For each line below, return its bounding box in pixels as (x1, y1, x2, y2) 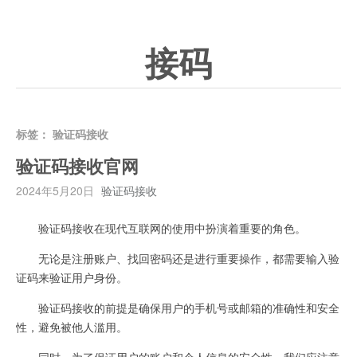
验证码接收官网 (16, 156, 139, 178)
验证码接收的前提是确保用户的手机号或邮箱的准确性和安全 (16, 299, 339, 316)
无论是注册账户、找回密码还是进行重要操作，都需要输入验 (16, 249, 339, 266)
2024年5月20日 (16, 182, 94, 198)
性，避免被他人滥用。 (16, 318, 127, 335)
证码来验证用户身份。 (16, 269, 127, 285)
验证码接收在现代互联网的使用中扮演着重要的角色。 (16, 219, 306, 236)
